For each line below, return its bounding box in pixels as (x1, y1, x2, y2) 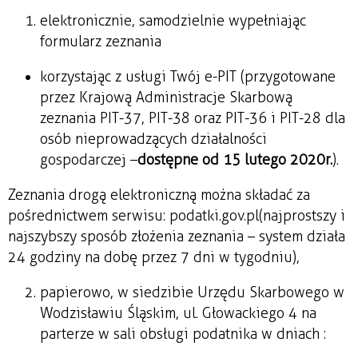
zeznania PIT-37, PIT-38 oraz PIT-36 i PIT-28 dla (40, 109, 345, 127)
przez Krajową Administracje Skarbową (40, 88, 292, 106)
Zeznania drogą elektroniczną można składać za (8, 185, 310, 204)
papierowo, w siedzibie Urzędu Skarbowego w (40, 283, 344, 301)
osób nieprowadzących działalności (40, 129, 267, 148)
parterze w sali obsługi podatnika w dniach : (40, 324, 326, 343)
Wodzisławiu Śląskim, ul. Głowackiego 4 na (40, 304, 316, 322)
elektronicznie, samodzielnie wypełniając (40, 11, 306, 30)
